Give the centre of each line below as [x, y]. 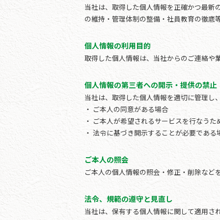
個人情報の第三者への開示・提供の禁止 [151, 84]
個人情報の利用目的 [118, 45]
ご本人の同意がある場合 [131, 109]
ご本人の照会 [107, 159]
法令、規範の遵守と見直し [129, 198]
